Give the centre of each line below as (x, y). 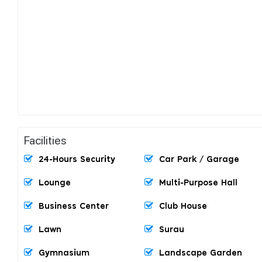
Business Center (74, 206)
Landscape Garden (201, 253)
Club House (183, 206)
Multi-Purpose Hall (198, 183)
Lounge (55, 183)
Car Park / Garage (199, 159)
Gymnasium (64, 253)
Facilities (45, 139)
